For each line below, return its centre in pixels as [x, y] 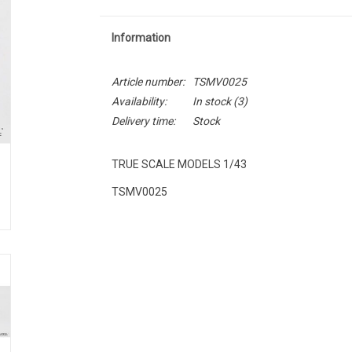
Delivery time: [143, 121]
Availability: [139, 101]
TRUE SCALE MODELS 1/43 [179, 164]
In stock [211, 101]
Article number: [148, 82]
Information [141, 38]
